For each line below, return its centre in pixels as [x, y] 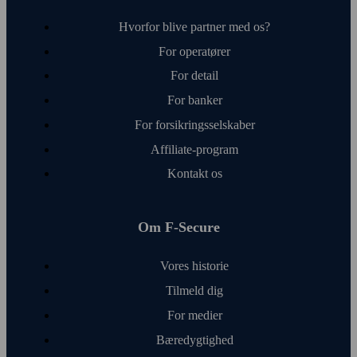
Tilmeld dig [194, 291]
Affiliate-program [194, 149]
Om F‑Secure [178, 228]
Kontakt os [194, 174]
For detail [194, 76]
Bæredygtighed [194, 339]
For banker [194, 100]
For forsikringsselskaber [194, 124]
